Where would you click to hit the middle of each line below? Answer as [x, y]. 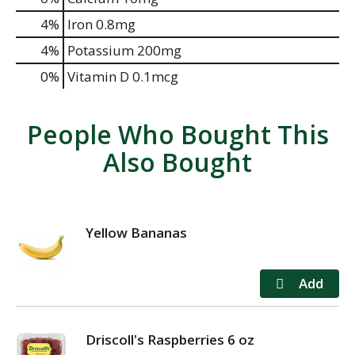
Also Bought [177, 162]
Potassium [101, 50]
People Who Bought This [177, 134]
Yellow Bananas [136, 232]
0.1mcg [154, 76]
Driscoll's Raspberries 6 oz [170, 339]
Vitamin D [98, 76]
